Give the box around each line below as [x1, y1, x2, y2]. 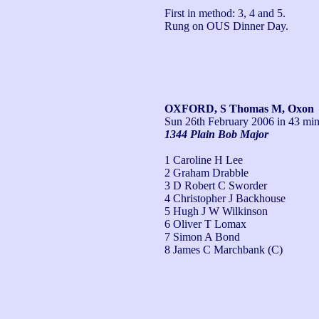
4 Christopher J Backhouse [164, 192, 286, 204]
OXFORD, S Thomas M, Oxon [164, 102, 314, 115]
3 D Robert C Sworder [164, 179, 267, 192]
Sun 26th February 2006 [164, 115, 274, 127]
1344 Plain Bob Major [164, 127, 268, 140]
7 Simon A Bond [164, 230, 240, 243]
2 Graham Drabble [164, 166, 249, 179]
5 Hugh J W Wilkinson [164, 204, 268, 217]
